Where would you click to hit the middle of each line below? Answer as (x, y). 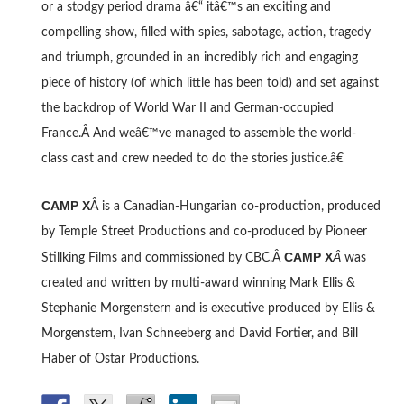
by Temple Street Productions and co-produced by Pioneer (204, 231)
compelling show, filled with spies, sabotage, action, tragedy (206, 32)
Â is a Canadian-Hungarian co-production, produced (235, 206)
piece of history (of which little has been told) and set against (210, 83)
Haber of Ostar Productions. (120, 358)
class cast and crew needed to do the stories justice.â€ (192, 158)
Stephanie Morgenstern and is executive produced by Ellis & (208, 308)
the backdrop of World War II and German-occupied (187, 108)
